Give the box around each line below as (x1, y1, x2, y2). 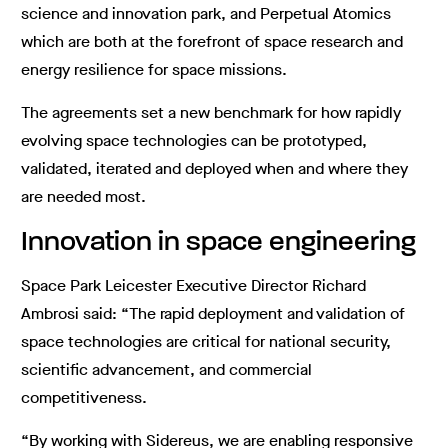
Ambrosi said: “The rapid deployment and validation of (21, 303, 405, 325)
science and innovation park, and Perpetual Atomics (21, 3, 391, 25)
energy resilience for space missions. (21, 59, 287, 81)
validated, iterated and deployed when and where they (21, 158, 408, 180)
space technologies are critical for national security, (21, 331, 391, 353)
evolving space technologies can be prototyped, (21, 130, 367, 152)
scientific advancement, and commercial (21, 359, 312, 381)
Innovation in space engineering (21, 229, 416, 258)
